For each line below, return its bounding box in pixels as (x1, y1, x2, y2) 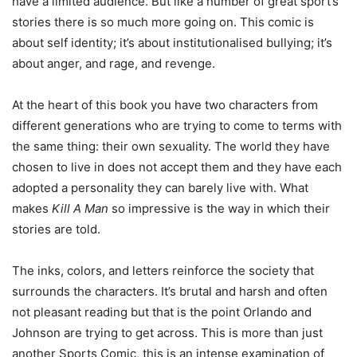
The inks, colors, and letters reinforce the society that (12, 262, 314, 278)
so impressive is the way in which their (108, 200, 330, 216)
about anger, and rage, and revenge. (12, 55, 215, 71)
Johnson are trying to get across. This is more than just (12, 324, 323, 340)
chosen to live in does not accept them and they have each (12, 159, 342, 175)
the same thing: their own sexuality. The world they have (12, 138, 330, 154)
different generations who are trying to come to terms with (12, 117, 342, 133)
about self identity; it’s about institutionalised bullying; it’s (12, 34, 332, 50)
